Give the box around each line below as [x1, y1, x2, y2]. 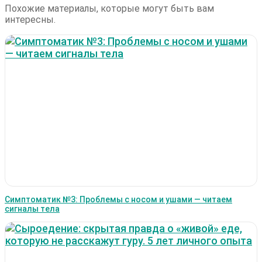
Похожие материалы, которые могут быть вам [5, 2, 214, 14]
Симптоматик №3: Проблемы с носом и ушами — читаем [5, 194, 232, 204]
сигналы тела [5, 204, 60, 213]
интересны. [5, 13, 56, 25]
